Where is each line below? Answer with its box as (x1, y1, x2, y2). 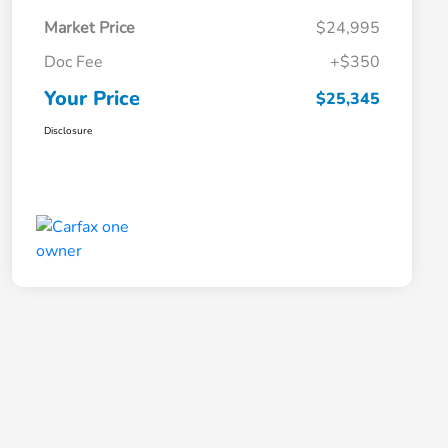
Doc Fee (44, 51, 103, 74)
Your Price (44, 85, 140, 113)
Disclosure (44, 124, 92, 139)
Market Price (44, 17, 135, 40)
